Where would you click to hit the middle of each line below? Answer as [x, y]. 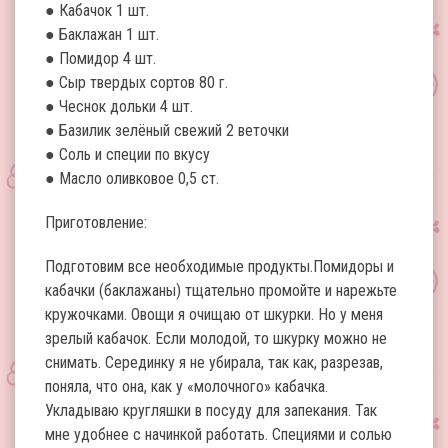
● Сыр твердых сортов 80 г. [136, 82]
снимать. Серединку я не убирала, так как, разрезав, [214, 362]
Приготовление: [96, 222]
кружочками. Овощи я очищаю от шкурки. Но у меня [214, 314]
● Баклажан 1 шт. [102, 34]
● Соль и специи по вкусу [127, 154]
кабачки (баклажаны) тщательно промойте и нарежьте [221, 290]
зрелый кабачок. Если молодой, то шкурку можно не [216, 338]
